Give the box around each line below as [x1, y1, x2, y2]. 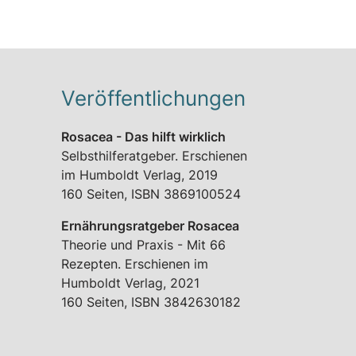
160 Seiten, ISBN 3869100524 [61, 186, 241, 203]
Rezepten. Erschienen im [61, 256, 208, 273]
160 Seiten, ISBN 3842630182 [61, 294, 241, 311]
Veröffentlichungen [61, 85, 246, 110]
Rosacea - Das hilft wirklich [61, 129, 226, 145]
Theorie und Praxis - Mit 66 [61, 237, 226, 253]
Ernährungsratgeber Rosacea [61, 218, 239, 234]
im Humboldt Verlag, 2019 [61, 167, 218, 184]
